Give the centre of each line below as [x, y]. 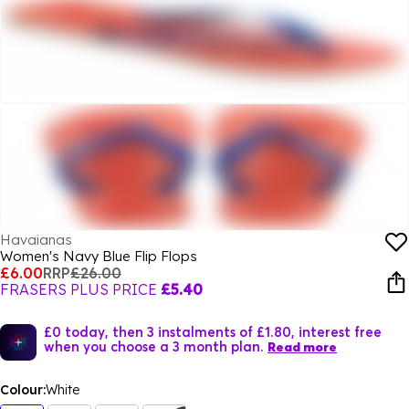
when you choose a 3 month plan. [154, 346]
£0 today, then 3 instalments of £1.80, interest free [213, 331]
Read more [302, 347]
